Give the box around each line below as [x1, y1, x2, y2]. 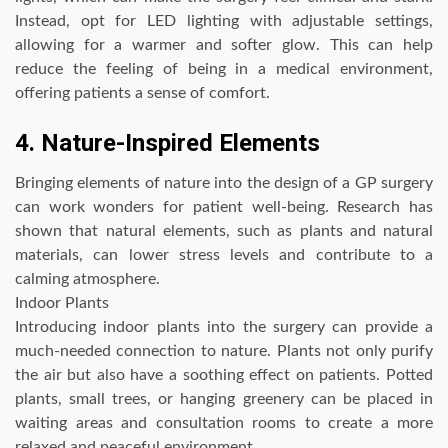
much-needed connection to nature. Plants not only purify [15, 343, 433, 360]
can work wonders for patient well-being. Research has [15, 199, 433, 216]
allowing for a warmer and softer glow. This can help [15, 37, 433, 54]
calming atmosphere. [15, 271, 160, 288]
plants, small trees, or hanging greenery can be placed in [15, 391, 433, 408]
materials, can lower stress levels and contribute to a [15, 247, 433, 264]
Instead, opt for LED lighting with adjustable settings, [15, 13, 433, 30]
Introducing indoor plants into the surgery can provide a [15, 319, 433, 336]
